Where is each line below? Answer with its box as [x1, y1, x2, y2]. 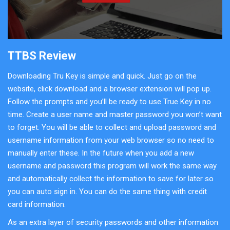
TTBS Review [8, 49, 76, 62]
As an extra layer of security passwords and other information [8, 217, 218, 227]
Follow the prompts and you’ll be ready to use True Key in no [8, 97, 211, 106]
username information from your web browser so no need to [8, 135, 214, 145]
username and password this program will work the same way [8, 161, 217, 170]
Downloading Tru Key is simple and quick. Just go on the [8, 71, 197, 81]
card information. [8, 199, 66, 209]
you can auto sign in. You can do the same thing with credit [8, 186, 207, 196]
